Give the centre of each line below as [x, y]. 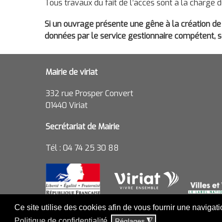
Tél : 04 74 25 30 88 [82, 148]
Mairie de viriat [72, 72]
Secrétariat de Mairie [83, 126]
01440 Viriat [67, 105]
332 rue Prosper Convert [89, 93]
